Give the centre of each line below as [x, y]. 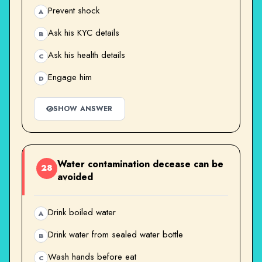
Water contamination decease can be [140, 164]
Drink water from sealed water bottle [116, 234]
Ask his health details [87, 55]
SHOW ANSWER [83, 108]
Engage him [70, 77]
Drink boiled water [82, 212]
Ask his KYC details [84, 32]
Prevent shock [74, 10]
